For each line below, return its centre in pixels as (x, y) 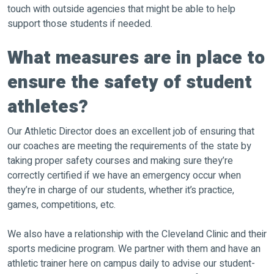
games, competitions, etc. (61, 205)
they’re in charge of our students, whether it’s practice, (121, 190)
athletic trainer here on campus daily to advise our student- (131, 263)
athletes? (48, 107)
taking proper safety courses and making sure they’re (120, 161)
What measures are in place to (136, 58)
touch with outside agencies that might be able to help (121, 9)
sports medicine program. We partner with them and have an (134, 249)
